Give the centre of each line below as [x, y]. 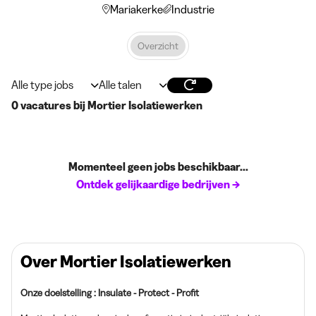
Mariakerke [136, 9]
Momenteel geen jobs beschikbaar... [158, 166]
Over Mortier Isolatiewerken [126, 261]
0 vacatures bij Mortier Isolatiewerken [107, 105]
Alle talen [120, 85]
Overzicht [158, 46]
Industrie [193, 9]
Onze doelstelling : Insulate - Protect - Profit [110, 293]
